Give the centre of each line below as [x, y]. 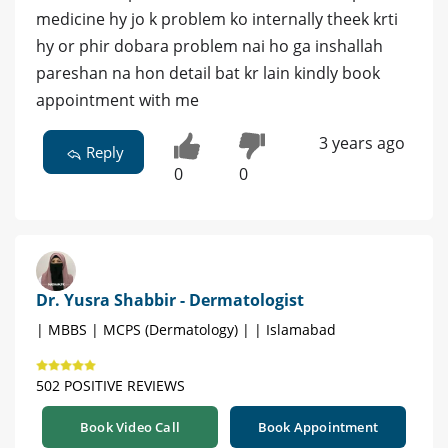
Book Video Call [130, 426]
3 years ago [361, 142]
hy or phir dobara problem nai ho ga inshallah [209, 45]
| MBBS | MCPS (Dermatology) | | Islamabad [186, 329]
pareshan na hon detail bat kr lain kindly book [208, 72]
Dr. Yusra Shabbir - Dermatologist [170, 299]
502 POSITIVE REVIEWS [110, 385]
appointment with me [117, 99]
